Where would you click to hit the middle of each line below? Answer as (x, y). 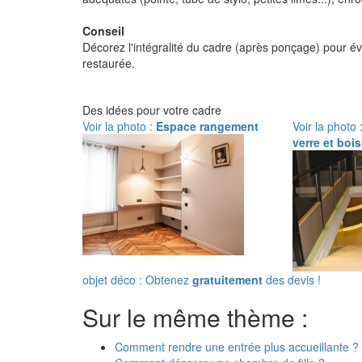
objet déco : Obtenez (137, 280)
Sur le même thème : (195, 317)
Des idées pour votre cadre (152, 110)
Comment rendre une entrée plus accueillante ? (237, 347)
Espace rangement (207, 126)
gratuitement (227, 280)
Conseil (103, 31)
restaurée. (109, 63)
